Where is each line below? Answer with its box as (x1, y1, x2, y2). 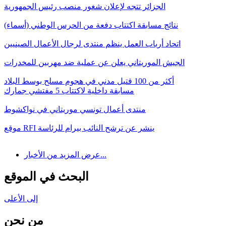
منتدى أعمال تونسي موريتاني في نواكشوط (4, 104, 146, 114)
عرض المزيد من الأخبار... (100, 150, 106, 159)
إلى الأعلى (4, 194, 38, 203)
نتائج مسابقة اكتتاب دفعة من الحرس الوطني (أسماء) (4, 20, 178, 29)
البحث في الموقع (4, 169, 89, 183)
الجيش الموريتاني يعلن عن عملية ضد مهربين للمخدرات (4, 58, 185, 67)
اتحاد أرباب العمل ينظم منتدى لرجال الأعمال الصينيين (4, 39, 181, 48)
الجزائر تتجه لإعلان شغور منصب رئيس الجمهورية (4, 2, 165, 11)
